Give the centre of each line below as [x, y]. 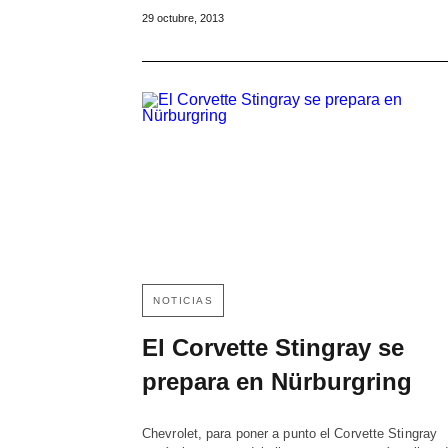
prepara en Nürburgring [277, 381]
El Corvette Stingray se [273, 347]
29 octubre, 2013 [183, 18]
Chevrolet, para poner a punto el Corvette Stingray [290, 433]
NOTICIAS [183, 300]
